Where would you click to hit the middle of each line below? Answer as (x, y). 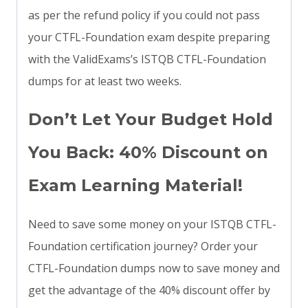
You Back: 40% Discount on (148, 153)
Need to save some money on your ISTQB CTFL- (152, 224)
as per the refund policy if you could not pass (144, 15)
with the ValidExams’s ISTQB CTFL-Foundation (147, 59)
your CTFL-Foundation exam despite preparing (149, 37)
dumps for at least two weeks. (105, 81)
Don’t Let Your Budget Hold (151, 120)
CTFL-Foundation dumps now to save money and (154, 268)
